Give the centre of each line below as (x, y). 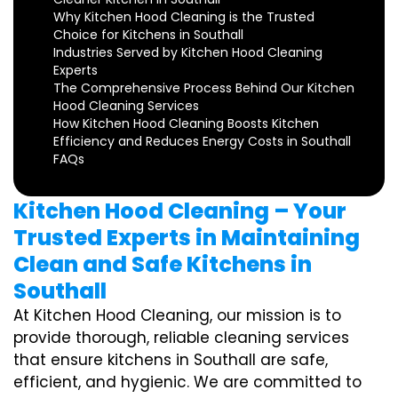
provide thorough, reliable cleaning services (181, 338)
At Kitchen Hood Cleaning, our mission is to (177, 316)
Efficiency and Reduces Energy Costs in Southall (202, 142)
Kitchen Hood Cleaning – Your (180, 211)
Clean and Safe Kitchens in (163, 265)
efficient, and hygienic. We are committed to (187, 382)
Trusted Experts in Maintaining (187, 238)
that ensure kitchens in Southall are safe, (171, 360)
